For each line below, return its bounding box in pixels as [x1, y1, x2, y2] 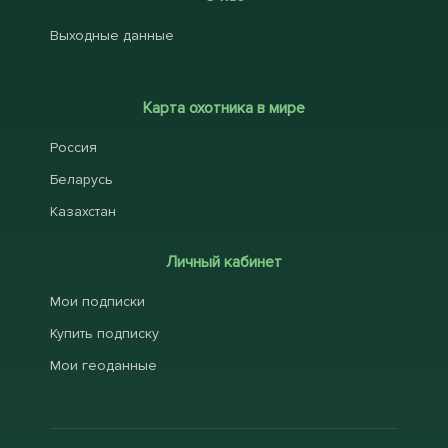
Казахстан [50, 203, 116, 220]
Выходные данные [50, 27, 174, 44]
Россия [50, 139, 97, 156]
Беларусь [50, 171, 113, 188]
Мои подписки [50, 293, 145, 310]
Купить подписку [50, 325, 159, 342]
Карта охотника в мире [143, 98, 305, 118]
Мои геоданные [50, 357, 157, 374]
